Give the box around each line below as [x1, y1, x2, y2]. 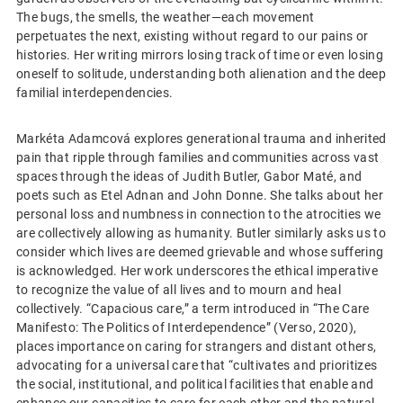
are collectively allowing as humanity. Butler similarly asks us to [16, 226, 387, 241]
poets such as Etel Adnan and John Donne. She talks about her [16, 188, 384, 203]
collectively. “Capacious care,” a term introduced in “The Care [16, 301, 370, 317]
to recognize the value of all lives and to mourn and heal [16, 282, 341, 298]
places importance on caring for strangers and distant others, [16, 339, 377, 354]
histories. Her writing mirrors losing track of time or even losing [16, 48, 384, 63]
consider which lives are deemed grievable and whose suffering [16, 245, 384, 260]
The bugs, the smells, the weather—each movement [16, 10, 315, 25]
